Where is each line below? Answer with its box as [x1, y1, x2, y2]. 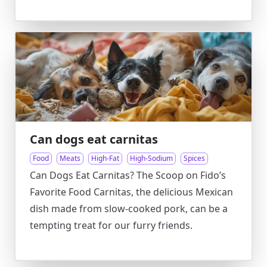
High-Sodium [130, 153, 173, 163]
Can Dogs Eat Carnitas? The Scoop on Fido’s [30, 169, 226, 182]
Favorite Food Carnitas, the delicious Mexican [30, 185, 233, 198]
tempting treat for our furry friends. [30, 219, 193, 232]
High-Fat [91, 153, 119, 163]
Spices [184, 153, 205, 163]
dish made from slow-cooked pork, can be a [30, 202, 228, 215]
